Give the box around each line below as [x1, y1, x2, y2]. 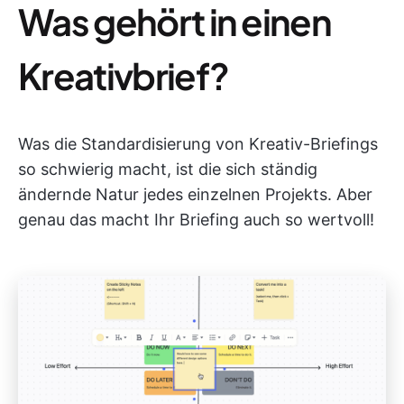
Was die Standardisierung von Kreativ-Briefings [18, 133, 378, 153]
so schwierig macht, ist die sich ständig [18, 159, 317, 179]
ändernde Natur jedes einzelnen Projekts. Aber [18, 184, 372, 204]
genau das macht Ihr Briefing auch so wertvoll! [18, 209, 374, 229]
